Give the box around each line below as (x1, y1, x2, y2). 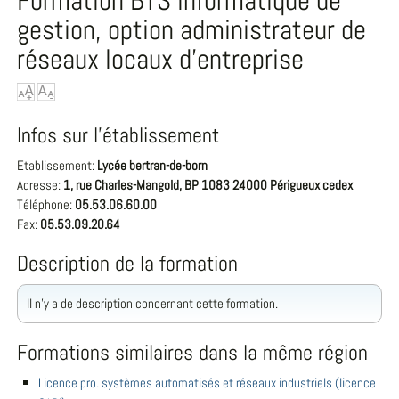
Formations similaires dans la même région (17, 338, 369, 366)
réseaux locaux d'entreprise (17, 41, 305, 77)
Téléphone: (17, 195, 73, 214)
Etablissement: (17, 156, 95, 175)
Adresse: (17, 175, 61, 194)
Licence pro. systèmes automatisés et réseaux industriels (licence (38, 373, 377, 392)
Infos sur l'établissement (17, 120, 220, 149)
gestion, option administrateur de (17, 12, 367, 47)
